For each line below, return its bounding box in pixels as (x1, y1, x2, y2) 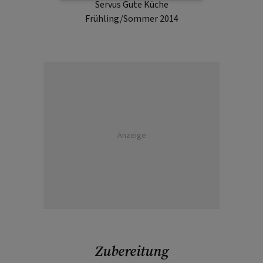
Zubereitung (95, 241, 168, 261)
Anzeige (117, 129, 146, 141)
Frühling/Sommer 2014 (85, 12, 178, 26)
